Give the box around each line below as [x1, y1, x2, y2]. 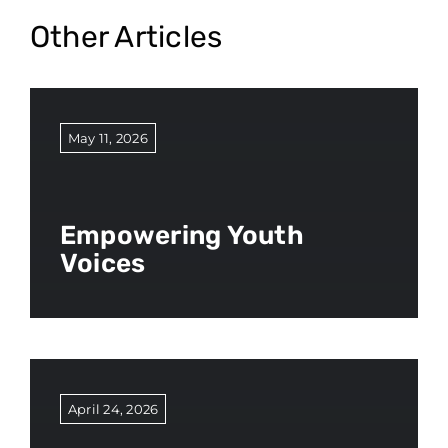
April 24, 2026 [67, 401, 159, 418]
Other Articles [29, 19, 223, 56]
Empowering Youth [59, 220, 304, 252]
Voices [59, 248, 146, 280]
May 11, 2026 [67, 130, 148, 147]
